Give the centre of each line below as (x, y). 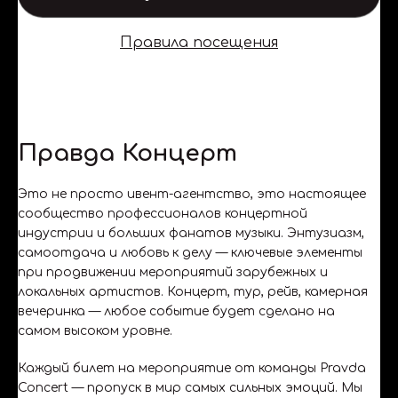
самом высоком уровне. (95, 330)
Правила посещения (199, 42)
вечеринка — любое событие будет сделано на (176, 311)
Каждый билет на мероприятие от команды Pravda (192, 368)
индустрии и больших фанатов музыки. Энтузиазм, (191, 233)
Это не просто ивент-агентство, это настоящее (192, 194)
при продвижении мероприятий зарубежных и (173, 272)
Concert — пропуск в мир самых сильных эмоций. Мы (190, 387)
